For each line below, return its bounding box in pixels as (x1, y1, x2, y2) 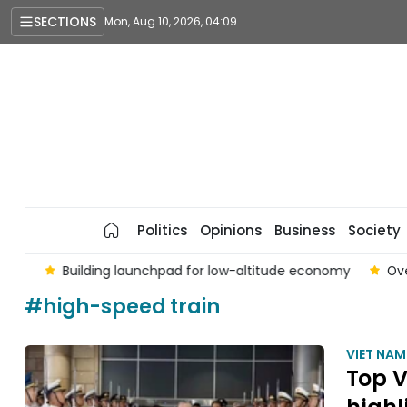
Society (347, 221, 401, 240)
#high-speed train (25, 293, 220, 321)
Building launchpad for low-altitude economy (43, 262, 331, 280)
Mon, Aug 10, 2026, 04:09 (104, 14, 237, 29)
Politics (136, 221, 187, 240)
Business (273, 221, 335, 240)
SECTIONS (34, 12, 96, 31)
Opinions (199, 221, 262, 240)
